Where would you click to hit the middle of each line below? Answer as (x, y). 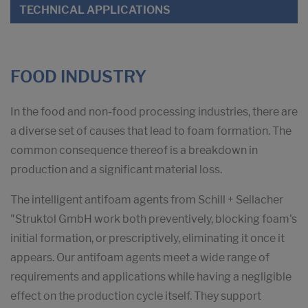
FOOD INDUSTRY (78, 77)
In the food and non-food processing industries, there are (154, 112)
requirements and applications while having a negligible (151, 277)
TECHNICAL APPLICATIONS (95, 10)
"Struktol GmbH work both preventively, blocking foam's (154, 219)
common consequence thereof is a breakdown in (134, 151)
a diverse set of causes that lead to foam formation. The (151, 131)
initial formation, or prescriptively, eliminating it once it (147, 239)
